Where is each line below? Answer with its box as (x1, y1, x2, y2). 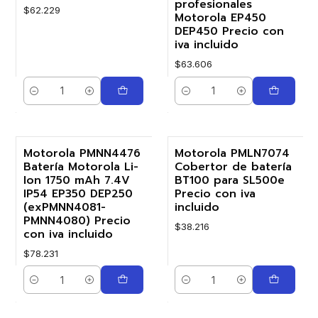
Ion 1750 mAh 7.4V (23, 171, 130, 189)
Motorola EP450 (175, 9, 266, 27)
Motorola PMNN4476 (23, 144, 141, 162)
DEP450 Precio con (175, 23, 284, 40)
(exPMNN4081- (23, 198, 106, 216)
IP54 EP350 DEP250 (23, 185, 133, 202)
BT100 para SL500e (175, 171, 285, 189)
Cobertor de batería (175, 158, 292, 175)
